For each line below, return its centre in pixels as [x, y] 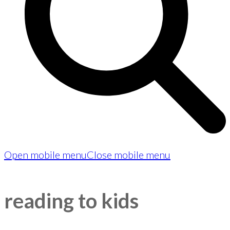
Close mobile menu [129, 155]
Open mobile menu [45, 155]
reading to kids [71, 200]
